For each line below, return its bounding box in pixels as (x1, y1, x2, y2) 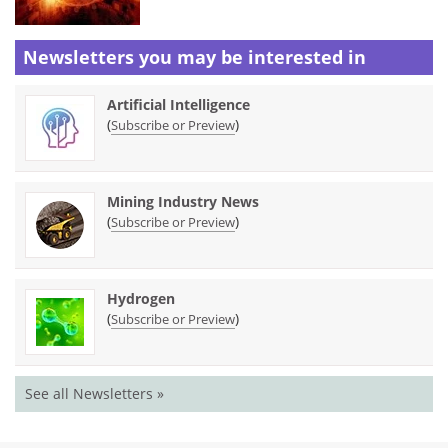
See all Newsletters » (25, 383, 164, 403)
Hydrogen (107, 288, 175, 308)
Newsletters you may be (23, 44, 248, 69)
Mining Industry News (107, 191, 259, 211)
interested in (248, 44, 366, 69)
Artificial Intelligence (107, 94, 250, 114)
